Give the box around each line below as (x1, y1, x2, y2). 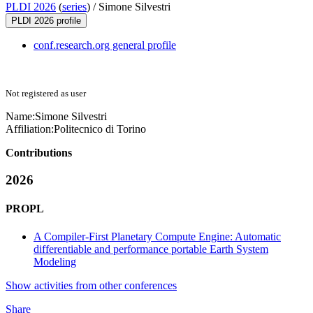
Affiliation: (6, 123, 54, 136)
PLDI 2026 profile (11, 15, 81, 27)
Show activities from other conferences (6, 279, 177, 291)
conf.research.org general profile (34, 39, 176, 52)
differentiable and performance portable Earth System (34, 242, 268, 255)
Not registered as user (6, 88, 86, 99)
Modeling (34, 255, 76, 268)
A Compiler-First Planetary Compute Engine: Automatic (34, 230, 281, 242)
